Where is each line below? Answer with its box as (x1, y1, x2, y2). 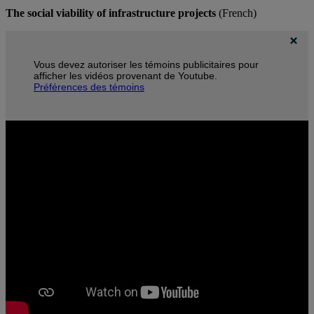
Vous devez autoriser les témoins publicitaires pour (34, 59, 259, 71)
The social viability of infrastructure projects (6, 7, 216, 20)
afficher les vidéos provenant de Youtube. (34, 70, 217, 82)
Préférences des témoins (34, 81, 144, 93)
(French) (216, 7, 257, 20)
